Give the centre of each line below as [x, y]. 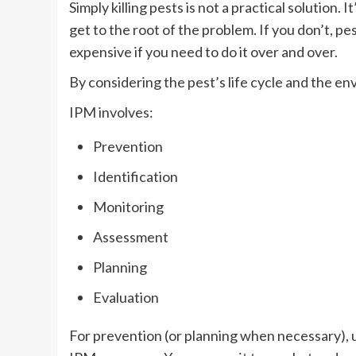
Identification [135, 176]
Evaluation [126, 297]
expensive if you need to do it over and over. [203, 52]
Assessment [131, 237]
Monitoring [130, 207]
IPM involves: [111, 112]
